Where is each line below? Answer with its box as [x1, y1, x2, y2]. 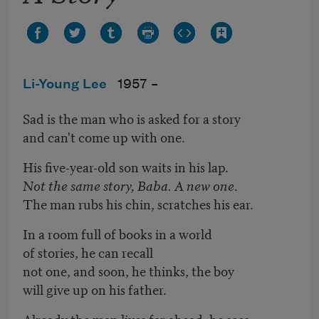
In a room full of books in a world [23, 224, 212, 244]
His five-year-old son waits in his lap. [23, 157, 229, 177]
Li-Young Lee [23, 78, 107, 93]
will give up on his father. [23, 279, 167, 299]
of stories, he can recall [23, 242, 153, 262]
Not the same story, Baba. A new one [23, 175, 234, 195]
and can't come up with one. [23, 127, 185, 147]
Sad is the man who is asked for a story [23, 108, 241, 128]
